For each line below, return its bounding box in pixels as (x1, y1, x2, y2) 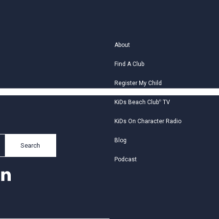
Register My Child (114, 80, 162, 87)
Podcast (114, 156, 137, 163)
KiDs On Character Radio (114, 118, 181, 125)
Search (21, 141, 41, 149)
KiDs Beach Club (114, 99, 159, 106)
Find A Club (114, 61, 144, 68)
